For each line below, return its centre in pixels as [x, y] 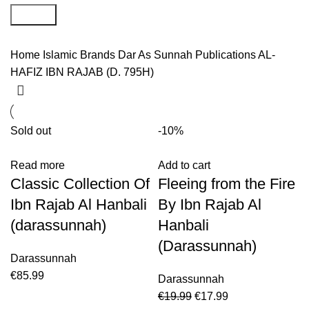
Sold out [31, 131]
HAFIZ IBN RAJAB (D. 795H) [82, 72]
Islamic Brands [80, 55]
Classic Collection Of [80, 184]
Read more [38, 166]
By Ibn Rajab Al [210, 205]
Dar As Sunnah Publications [188, 55]
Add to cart [184, 166]
